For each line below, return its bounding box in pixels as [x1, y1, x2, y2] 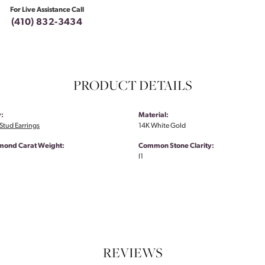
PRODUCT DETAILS [73, 76, 192, 95]
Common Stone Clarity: [138, 143, 214, 150]
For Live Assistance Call [9, 7, 84, 14]
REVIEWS [102, 243, 163, 263]
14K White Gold [138, 122, 186, 130]
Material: [138, 112, 169, 119]
